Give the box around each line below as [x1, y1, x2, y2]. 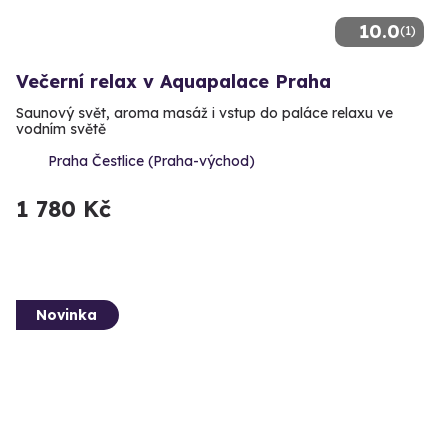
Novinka [36, 305, 97, 324]
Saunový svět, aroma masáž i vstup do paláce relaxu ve [16, 103, 393, 122]
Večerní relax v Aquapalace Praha [16, 69, 331, 93]
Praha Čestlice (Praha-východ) [48, 151, 255, 170]
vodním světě [16, 119, 106, 138]
